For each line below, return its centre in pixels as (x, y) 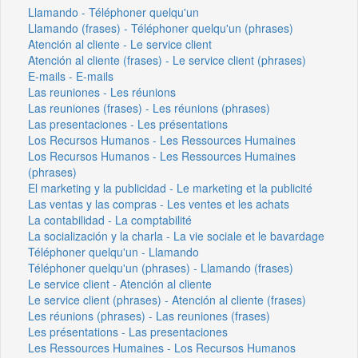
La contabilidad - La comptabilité (110, 219)
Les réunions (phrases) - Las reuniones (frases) (149, 315)
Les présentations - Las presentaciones (128, 331)
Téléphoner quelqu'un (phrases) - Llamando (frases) (161, 267)
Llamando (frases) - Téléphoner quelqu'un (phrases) (161, 28)
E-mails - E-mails (71, 76)
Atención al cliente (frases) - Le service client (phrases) (167, 60)
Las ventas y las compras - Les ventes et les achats (159, 203)
